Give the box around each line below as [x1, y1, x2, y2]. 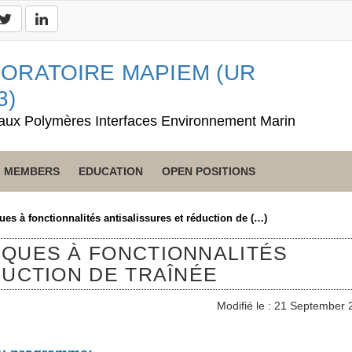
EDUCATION [79, 165, 143, 178]
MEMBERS [4, 165, 60, 178]
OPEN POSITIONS [162, 165, 255, 178]
